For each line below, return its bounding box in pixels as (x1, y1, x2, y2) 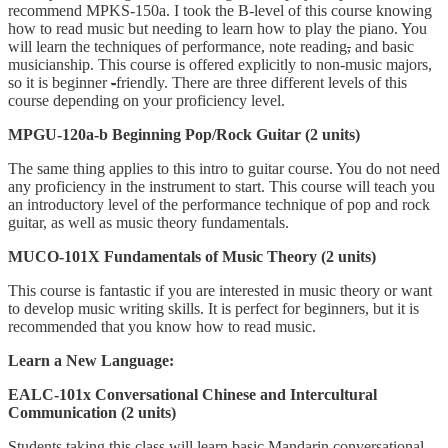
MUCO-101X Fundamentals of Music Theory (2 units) (8, 247, 376, 265)
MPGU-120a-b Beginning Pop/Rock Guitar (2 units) (8, 125, 360, 143)
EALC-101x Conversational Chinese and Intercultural (8, 385, 377, 403)
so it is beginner (8, 73, 111, 91)
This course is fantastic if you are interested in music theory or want (8, 281, 432, 299)
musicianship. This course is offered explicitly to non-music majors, (8, 55, 432, 73)
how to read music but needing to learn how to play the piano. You (8, 19, 427, 37)
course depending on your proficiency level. (8, 91, 293, 109)
